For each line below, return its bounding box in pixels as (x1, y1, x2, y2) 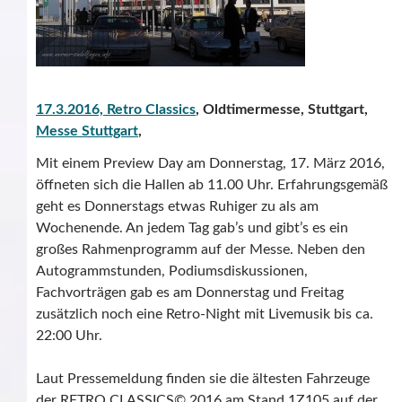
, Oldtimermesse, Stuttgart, (196, 102, 368, 117)
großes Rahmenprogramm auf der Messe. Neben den (36, 242, 365, 257)
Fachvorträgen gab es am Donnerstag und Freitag (36, 285, 344, 300)
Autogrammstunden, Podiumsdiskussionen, (36, 264, 308, 278)
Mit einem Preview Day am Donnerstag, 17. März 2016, (36, 156, 385, 170)
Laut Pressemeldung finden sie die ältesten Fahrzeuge (36, 371, 370, 386)
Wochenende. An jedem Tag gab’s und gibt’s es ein (36, 221, 348, 235)
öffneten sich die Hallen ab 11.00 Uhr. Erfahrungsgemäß (36, 178, 388, 192)
